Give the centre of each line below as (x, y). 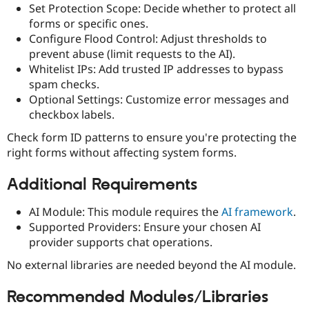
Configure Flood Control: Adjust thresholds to (148, 38)
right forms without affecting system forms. (122, 152)
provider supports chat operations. (121, 242)
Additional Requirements (102, 185)
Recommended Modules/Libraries (138, 297)
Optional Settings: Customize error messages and (159, 99)
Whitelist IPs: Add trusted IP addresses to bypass (156, 69)
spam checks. (64, 84)
